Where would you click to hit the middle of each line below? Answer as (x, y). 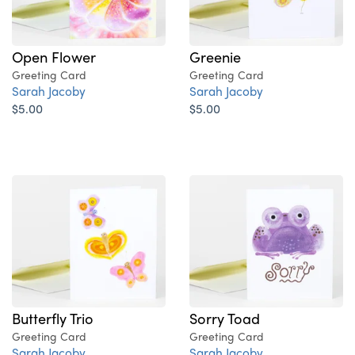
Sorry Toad (225, 318)
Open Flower (54, 57)
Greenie (215, 57)
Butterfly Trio (53, 318)
